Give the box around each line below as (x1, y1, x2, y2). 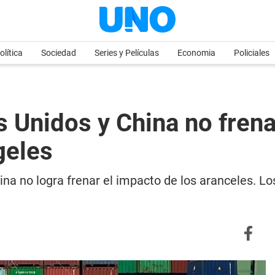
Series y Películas (95, 48, 159, 58)
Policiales (234, 48, 269, 58)
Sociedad (41, 48, 76, 58)
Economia (177, 48, 215, 58)
